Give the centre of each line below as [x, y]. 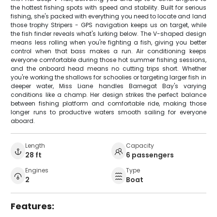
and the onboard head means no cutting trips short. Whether [108, 69]
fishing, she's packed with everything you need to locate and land [108, 16]
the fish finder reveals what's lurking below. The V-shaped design [108, 34]
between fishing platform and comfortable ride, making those [108, 104]
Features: [33, 206]
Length [35, 146]
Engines [37, 170]
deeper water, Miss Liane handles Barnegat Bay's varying [108, 86]
